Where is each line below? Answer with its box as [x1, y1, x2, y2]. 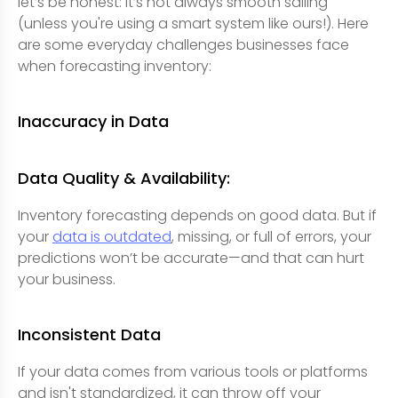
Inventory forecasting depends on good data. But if [18, 204, 377, 226]
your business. [18, 268, 115, 290]
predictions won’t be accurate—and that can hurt [18, 247, 364, 268]
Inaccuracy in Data [18, 109, 169, 132]
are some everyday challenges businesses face [18, 34, 349, 55]
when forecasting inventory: [18, 55, 211, 76]
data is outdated [52, 226, 171, 247]
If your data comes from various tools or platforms [18, 361, 368, 382]
